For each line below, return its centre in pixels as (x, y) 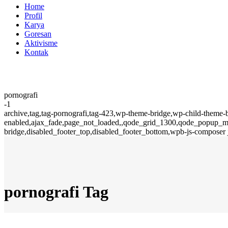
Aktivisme (41, 43)
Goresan (38, 34)
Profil (33, 16)
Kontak (36, 52)
